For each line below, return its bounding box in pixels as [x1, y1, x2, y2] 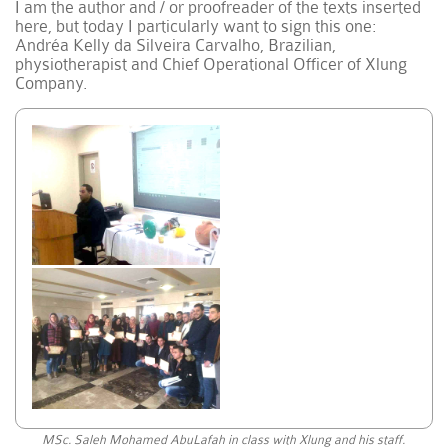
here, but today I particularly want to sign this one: [15, 16, 377, 36]
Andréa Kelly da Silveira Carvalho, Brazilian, [15, 35, 337, 55]
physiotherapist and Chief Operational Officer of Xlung [15, 54, 408, 74]
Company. [15, 73, 88, 93]
